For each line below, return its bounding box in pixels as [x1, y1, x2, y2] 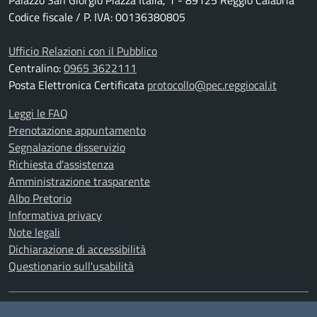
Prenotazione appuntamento [8, 122, 146, 139]
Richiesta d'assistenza [8, 156, 114, 173]
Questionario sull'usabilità [8, 258, 134, 275]
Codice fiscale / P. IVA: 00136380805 [8, 8, 185, 26]
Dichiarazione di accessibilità [8, 241, 146, 258]
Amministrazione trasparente [8, 173, 150, 190]
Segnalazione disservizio [8, 139, 125, 156]
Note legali [8, 224, 60, 241]
